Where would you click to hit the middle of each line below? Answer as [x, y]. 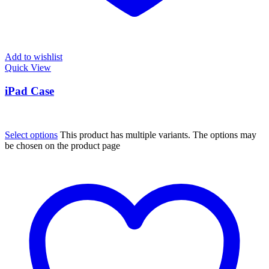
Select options [31, 134]
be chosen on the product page [62, 145]
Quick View [28, 68]
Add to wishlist [34, 57]
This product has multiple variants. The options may [158, 134]
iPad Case [29, 91]
